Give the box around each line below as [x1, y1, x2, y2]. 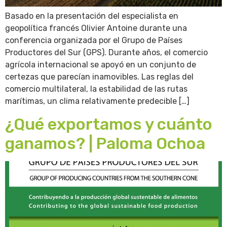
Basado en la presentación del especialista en [5, 11, 178, 21]
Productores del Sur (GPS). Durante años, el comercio [5, 47, 208, 57]
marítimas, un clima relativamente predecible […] [5, 96, 190, 106]
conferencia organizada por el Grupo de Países [5, 35, 182, 45]
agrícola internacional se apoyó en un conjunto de [5, 59, 196, 69]
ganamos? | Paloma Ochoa [5, 134, 205, 154]
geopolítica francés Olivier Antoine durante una [5, 23, 187, 33]
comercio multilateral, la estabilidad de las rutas [5, 84, 187, 94]
